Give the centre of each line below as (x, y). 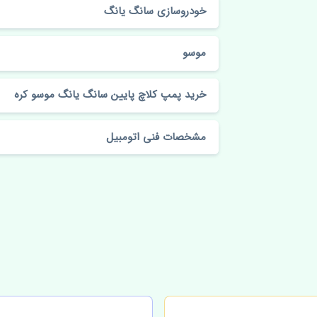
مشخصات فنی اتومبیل (156, 137)
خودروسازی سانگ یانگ (155, 11)
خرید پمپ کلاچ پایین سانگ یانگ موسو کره (110, 95)
